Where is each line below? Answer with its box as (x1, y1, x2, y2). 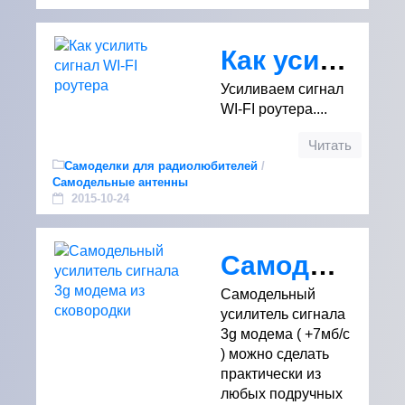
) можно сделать (221, 346, 329, 362)
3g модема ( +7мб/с (221, 326, 350, 342)
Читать (308, 138, 352, 153)
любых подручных (221, 386, 343, 401)
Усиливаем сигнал (221, 81, 344, 97)
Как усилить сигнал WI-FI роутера (319, 44, 346, 75)
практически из (221, 366, 321, 381)
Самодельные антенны (52, 175, 188, 189)
